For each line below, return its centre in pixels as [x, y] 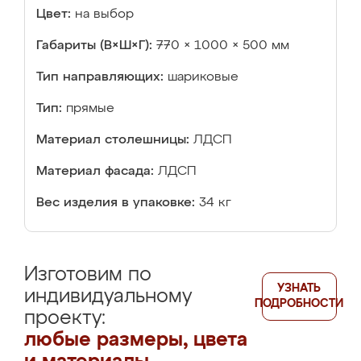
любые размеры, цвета [136, 340]
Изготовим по [88, 275]
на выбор [104, 15]
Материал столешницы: [113, 140]
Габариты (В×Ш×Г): [94, 46]
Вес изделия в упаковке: [116, 203]
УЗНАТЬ [299, 288]
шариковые [203, 77]
